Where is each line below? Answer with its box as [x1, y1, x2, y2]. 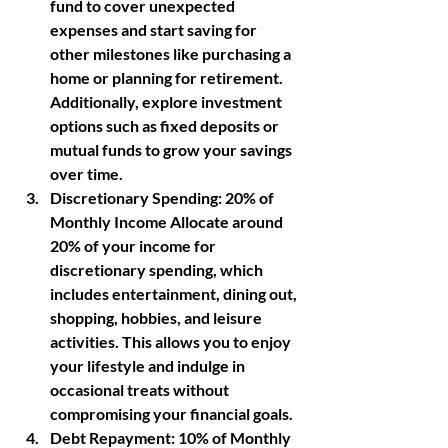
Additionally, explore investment [50, 92, 285, 111]
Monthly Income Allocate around [50, 212, 286, 231]
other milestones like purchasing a [50, 44, 294, 63]
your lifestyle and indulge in [50, 356, 248, 375]
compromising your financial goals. [50, 404, 293, 423]
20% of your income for [50, 236, 219, 255]
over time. [50, 164, 123, 183]
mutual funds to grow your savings [50, 140, 295, 159]
